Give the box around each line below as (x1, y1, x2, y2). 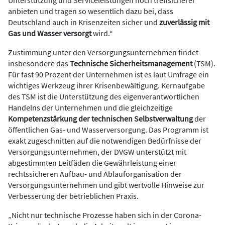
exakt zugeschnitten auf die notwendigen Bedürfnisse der (8, 136, 201, 146)
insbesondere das (8, 58, 70, 68)
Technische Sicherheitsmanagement (70, 58, 192, 68)
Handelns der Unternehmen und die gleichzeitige (8, 102, 173, 113)
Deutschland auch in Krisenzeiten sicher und (8, 17, 159, 27)
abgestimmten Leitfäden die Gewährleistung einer (8, 158, 176, 168)
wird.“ (91, 28, 113, 38)
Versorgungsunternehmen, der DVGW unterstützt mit (8, 147, 186, 157)
